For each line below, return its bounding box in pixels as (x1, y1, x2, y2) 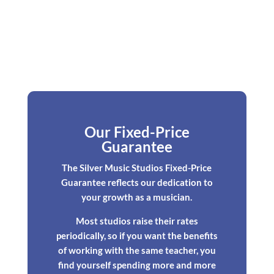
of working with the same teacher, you (57, 244, 216, 256)
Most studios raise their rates (75, 215, 198, 226)
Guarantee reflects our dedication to (61, 176, 213, 188)
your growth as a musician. (81, 191, 193, 202)
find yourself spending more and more (57, 259, 216, 270)
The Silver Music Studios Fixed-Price (62, 161, 212, 173)
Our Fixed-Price (84, 122, 190, 141)
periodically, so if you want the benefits (56, 229, 218, 241)
